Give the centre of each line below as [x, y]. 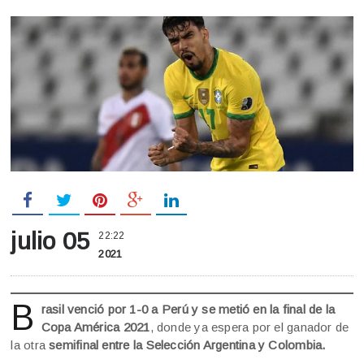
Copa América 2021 [95, 327]
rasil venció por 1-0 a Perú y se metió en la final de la [188, 310]
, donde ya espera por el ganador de [249, 327]
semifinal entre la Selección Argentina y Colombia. [186, 345]
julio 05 [51, 241]
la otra [28, 345]
